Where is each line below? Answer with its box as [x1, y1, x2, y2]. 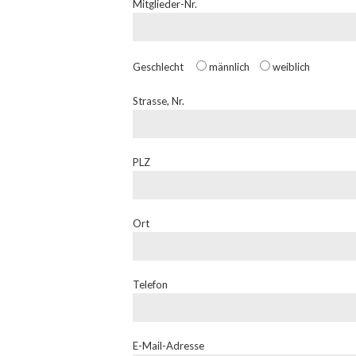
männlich [209, 60, 250, 73]
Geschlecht [133, 60, 186, 73]
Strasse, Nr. [133, 94, 184, 107]
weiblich [273, 60, 310, 73]
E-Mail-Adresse [133, 339, 204, 352]
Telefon [133, 277, 168, 291]
